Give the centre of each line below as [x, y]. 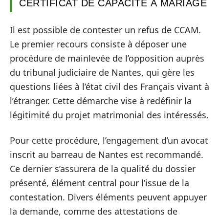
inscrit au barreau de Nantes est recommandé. [107, 154]
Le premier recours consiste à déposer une [98, 44]
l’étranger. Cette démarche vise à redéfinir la [101, 101]
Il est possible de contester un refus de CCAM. [105, 30]
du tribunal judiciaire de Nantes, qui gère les [102, 72]
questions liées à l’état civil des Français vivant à [109, 87]
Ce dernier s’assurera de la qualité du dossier [103, 168]
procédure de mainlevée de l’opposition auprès [107, 58]
